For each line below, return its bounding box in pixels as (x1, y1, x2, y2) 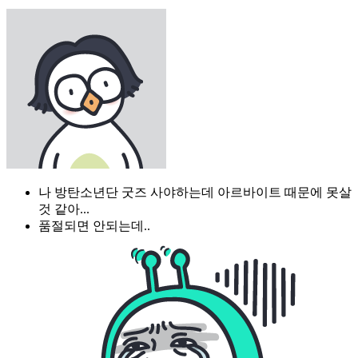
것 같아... (38, 201, 89, 216)
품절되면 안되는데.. (38, 218, 150, 233)
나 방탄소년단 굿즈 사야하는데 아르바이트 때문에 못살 (38, 185, 352, 199)
